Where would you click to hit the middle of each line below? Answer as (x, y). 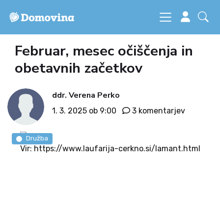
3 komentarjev (159, 110)
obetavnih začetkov (79, 68)
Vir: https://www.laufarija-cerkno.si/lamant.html (110, 149)
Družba (37, 138)
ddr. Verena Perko (86, 95)
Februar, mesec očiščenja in (104, 51)
